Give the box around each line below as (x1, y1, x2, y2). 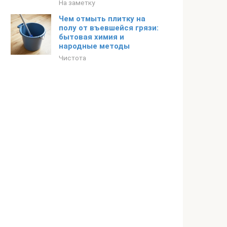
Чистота (59, 54, 86, 62)
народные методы (59, 42, 130, 51)
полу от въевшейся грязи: (59, 23, 159, 32)
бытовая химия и (59, 32, 124, 42)
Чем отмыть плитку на (59, 14, 145, 23)
